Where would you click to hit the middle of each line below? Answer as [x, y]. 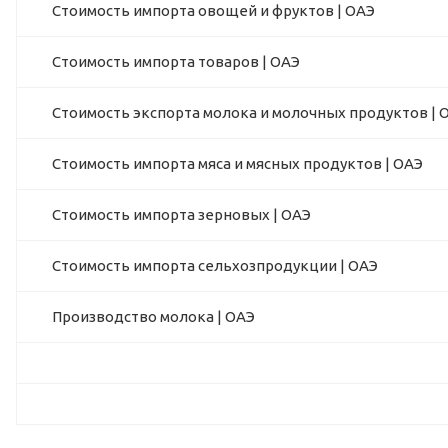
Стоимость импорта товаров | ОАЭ [176, 62]
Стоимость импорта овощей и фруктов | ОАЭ [213, 11]
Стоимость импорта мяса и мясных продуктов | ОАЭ [237, 164]
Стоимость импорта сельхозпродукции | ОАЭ [215, 266]
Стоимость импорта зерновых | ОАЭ [181, 215]
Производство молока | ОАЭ [153, 317]
